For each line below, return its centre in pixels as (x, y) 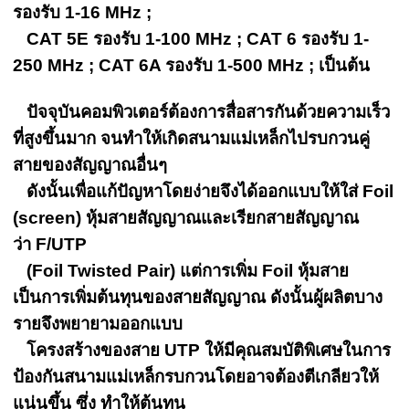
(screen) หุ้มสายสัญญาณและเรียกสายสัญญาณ (186, 218)
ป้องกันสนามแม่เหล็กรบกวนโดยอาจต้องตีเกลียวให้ (196, 377)
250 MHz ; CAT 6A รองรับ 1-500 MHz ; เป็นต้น (192, 65)
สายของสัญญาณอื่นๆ (90, 165)
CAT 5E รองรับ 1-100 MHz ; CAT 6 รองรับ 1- (191, 39)
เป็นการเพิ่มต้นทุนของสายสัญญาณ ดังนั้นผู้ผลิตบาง (198, 297)
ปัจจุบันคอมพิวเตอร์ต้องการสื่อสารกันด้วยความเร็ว (202, 112)
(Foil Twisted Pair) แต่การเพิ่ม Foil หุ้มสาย (181, 271)
